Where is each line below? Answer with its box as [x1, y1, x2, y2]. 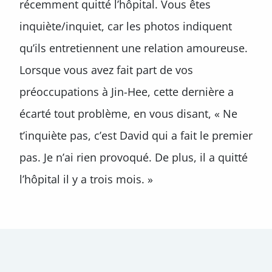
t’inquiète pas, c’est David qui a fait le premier [19, 128, 253, 143]
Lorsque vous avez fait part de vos [19, 63, 193, 77]
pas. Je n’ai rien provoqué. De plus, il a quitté [19, 150, 248, 165]
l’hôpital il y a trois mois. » [19, 172, 153, 186]
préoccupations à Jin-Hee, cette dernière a [19, 84, 234, 99]
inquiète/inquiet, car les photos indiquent [19, 19, 232, 33]
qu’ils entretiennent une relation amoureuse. [19, 41, 248, 55]
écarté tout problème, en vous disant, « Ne [19, 106, 237, 121]
